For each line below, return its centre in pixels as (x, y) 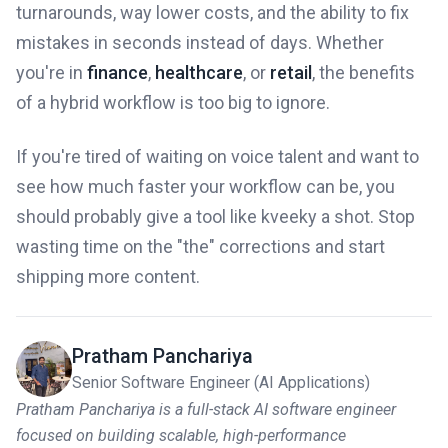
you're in (51, 72)
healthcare (199, 72)
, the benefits (363, 72)
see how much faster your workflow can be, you (205, 186)
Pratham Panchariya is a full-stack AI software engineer (206, 409)
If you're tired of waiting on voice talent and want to (217, 156)
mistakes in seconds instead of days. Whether (200, 42)
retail (291, 72)
